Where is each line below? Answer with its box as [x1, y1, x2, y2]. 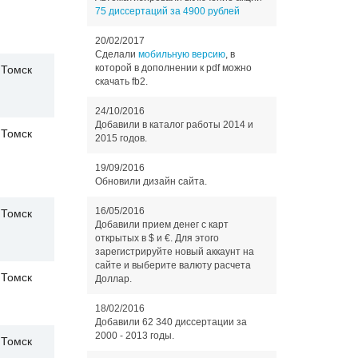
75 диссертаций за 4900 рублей [94, 6, 240, 17]
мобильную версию [137, 49, 225, 60]
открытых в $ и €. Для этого [94, 233, 219, 244]
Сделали [94, 49, 138, 60]
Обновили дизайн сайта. [94, 176, 207, 187]
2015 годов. [94, 133, 147, 144]
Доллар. [94, 273, 132, 284]
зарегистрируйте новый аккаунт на [94, 246, 254, 257]
